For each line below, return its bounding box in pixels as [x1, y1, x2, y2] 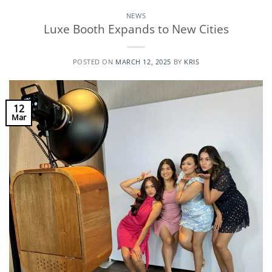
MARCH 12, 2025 [115, 57, 171, 67]
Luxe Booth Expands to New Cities [43, 21, 229, 38]
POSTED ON [72, 57, 116, 67]
